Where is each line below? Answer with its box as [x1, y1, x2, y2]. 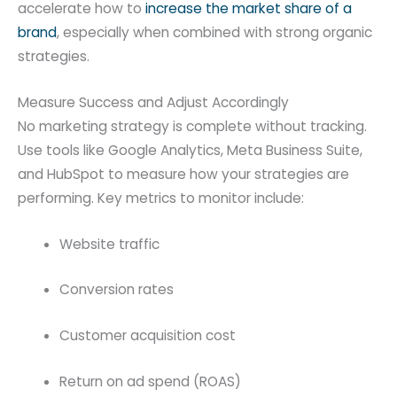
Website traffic [58, 234, 160, 253]
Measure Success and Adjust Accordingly [18, 92, 289, 112]
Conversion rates [58, 280, 174, 300]
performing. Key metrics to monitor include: [18, 188, 304, 207]
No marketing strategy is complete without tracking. [18, 116, 367, 136]
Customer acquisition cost [58, 326, 236, 346]
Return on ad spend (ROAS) [58, 372, 241, 392]
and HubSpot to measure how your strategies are [18, 164, 349, 183]
